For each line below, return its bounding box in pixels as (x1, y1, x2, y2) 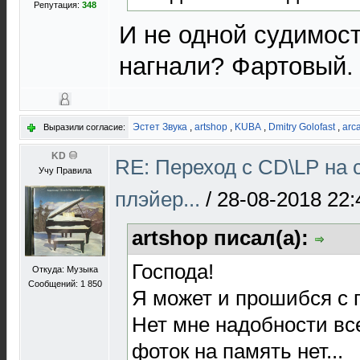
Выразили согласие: (43, 122, 125, 132)
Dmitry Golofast (268, 121, 335, 133)
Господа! (132, 259, 214, 284)
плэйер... (115, 187, 206, 211)
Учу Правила (38, 166, 92, 175)
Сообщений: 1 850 (27, 279, 102, 288)
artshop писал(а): (132, 226, 314, 250)
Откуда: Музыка (31, 264, 98, 274)
